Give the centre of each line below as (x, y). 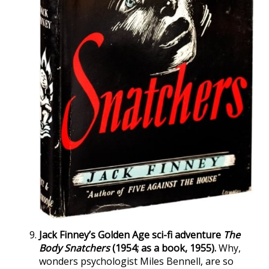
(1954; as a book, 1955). (163, 248)
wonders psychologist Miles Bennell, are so (136, 261)
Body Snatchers (74, 248)
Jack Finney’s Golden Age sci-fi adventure (131, 234)
